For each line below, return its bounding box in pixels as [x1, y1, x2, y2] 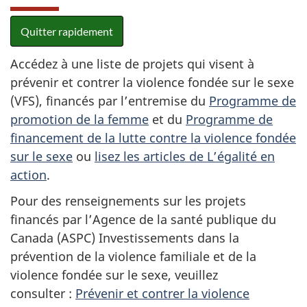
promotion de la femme [10, 110, 149, 127]
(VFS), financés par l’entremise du [10, 92, 209, 109]
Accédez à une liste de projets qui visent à [10, 55, 254, 72]
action [10, 166, 47, 183]
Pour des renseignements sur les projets [10, 193, 246, 209]
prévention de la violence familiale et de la [10, 248, 256, 265]
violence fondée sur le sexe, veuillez [10, 267, 218, 283]
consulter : [10, 285, 75, 302]
